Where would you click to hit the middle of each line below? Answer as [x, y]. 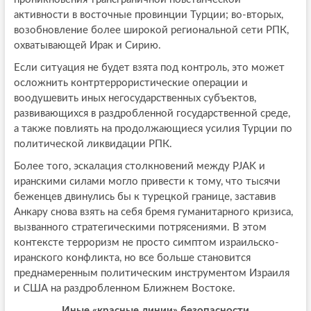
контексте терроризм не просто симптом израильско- [146, 242]
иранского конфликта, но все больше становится [132, 258]
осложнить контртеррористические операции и [131, 83]
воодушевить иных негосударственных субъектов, [135, 98]
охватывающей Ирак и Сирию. [87, 45]
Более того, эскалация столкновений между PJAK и [139, 166]
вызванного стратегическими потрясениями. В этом [140, 227]
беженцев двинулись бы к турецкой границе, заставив [144, 196]
